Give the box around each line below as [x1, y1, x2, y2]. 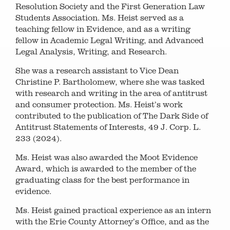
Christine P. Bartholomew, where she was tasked [15, 76, 205, 87]
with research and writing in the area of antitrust [15, 88, 207, 98]
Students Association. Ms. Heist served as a [15, 12, 184, 23]
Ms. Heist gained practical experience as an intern [15, 205, 211, 215]
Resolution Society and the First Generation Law [15, 1, 205, 11]
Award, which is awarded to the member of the [15, 163, 196, 174]
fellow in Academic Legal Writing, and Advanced [15, 35, 204, 45]
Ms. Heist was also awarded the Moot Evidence [15, 152, 198, 162]
